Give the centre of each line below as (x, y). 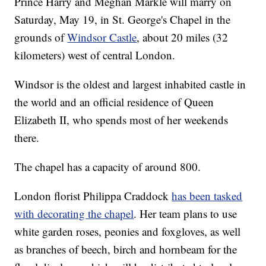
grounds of (41, 37)
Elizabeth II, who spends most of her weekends (121, 120)
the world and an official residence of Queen (114, 102)
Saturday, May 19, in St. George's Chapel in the (123, 20)
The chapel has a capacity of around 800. (108, 167)
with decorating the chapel (74, 214)
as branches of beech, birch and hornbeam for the (126, 249)
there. (27, 138)
